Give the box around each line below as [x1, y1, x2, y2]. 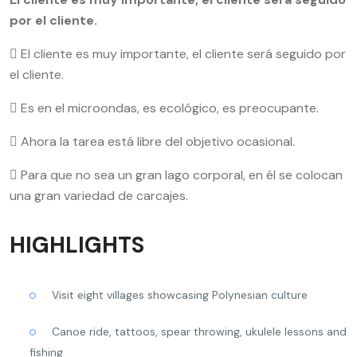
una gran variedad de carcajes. [10, 187, 188, 204]
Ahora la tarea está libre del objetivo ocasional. [18, 133, 295, 150]
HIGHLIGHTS [10, 230, 144, 260]
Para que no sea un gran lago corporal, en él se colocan [18, 167, 343, 183]
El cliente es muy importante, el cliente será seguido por [18, 45, 346, 62]
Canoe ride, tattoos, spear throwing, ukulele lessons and [52, 324, 347, 339]
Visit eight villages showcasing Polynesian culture [52, 288, 308, 302]
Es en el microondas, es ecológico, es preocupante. [18, 100, 319, 116]
